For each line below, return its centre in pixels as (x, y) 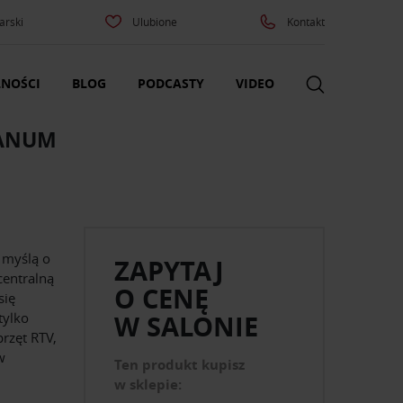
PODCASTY (171, 84)
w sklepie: (148, 385)
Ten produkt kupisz (180, 365)
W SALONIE (187, 327)
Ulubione (155, 22)
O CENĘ (162, 299)
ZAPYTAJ (170, 271)
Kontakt (305, 22)
